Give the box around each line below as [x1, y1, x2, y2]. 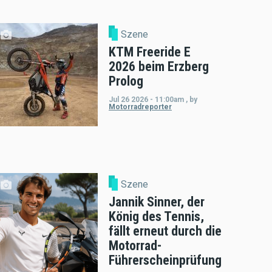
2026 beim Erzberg [108, 59, 209, 75]
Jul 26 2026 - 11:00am [108, 95, 184, 104]
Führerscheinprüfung [108, 252, 222, 268]
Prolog [108, 73, 143, 89]
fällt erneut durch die [108, 223, 222, 239]
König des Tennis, [108, 208, 204, 224]
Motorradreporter [108, 103, 172, 112]
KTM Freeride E [108, 44, 191, 60]
